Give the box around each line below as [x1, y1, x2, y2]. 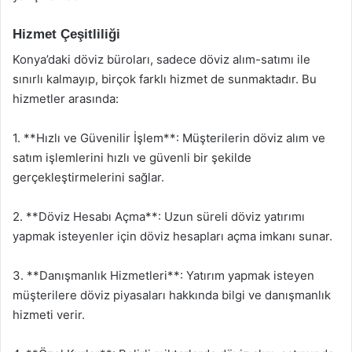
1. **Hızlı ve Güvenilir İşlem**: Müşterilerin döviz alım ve [13, 130, 325, 145]
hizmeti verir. [13, 307, 85, 322]
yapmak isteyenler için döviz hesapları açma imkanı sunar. [13, 229, 332, 244]
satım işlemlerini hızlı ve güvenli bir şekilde [13, 150, 251, 165]
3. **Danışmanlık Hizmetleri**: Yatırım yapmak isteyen [13, 268, 314, 283]
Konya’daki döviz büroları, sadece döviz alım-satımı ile [13, 52, 310, 67]
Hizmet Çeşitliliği [13, 26, 120, 42]
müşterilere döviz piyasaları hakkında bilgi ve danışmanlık [13, 288, 331, 302]
